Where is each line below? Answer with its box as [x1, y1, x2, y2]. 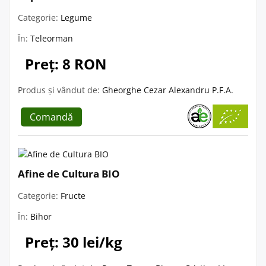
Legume [61, 11, 92, 23]
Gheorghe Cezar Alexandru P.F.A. [102, 84, 233, 96]
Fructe [61, 189, 85, 201]
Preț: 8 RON [25, 53, 107, 74]
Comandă [30, 110, 73, 123]
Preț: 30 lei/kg [25, 232, 122, 252]
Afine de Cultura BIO [18, 166, 120, 180]
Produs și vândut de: [18, 84, 102, 96]
